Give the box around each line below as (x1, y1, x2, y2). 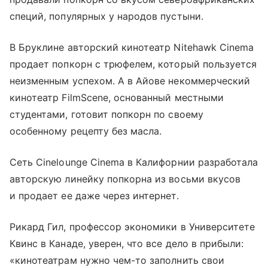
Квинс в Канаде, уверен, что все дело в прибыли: (10, 237, 244, 249)
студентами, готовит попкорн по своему (10, 108, 203, 120)
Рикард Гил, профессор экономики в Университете (10, 220, 255, 233)
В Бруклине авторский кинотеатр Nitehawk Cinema (10, 41, 254, 53)
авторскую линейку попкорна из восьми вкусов (10, 172, 241, 185)
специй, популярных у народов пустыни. (10, 10, 203, 22)
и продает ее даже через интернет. (10, 189, 179, 202)
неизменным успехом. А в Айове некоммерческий (10, 74, 251, 87)
